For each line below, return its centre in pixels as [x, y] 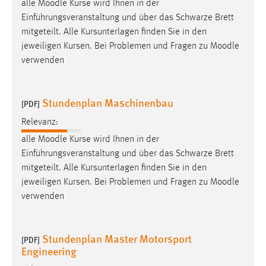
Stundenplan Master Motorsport [117, 238]
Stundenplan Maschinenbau [108, 103]
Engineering [49, 251]
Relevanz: [40, 122]
